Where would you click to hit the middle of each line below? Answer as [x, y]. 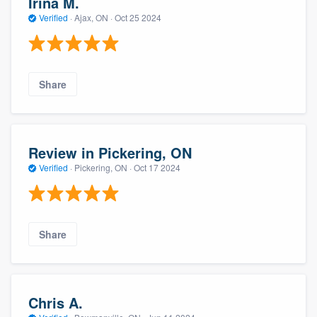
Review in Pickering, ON [110, 152]
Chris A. [56, 302]
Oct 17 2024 [157, 167]
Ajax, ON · [93, 17]
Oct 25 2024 [138, 17]
